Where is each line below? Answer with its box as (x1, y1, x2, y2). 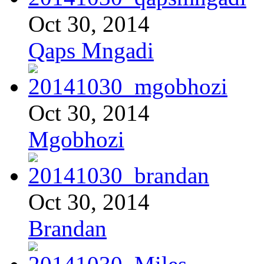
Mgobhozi (28, 126, 124, 152)
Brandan (28, 215, 107, 241)
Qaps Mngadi (28, 37, 154, 63)
